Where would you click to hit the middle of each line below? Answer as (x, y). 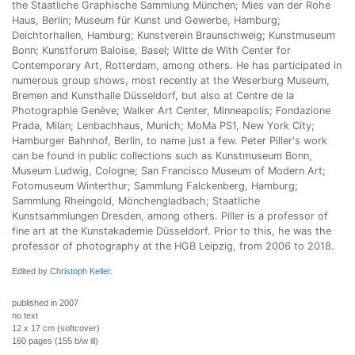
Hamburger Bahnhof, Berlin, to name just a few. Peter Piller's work (170, 141)
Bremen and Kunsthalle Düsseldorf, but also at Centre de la (153, 95)
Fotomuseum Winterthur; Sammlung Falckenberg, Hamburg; (155, 186)
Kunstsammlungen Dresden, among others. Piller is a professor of (170, 216)
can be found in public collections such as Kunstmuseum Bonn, (162, 156)
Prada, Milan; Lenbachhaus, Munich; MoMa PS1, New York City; (163, 126)
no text (25, 315)
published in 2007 (45, 303)
